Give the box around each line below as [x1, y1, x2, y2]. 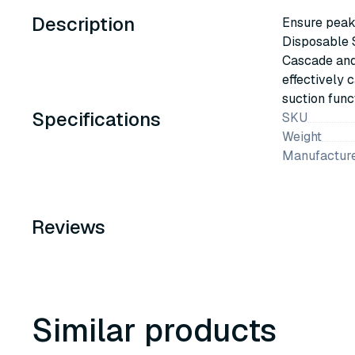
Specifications [32, 107, 161, 132]
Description [32, 12, 135, 36]
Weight [282, 128, 322, 145]
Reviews [32, 215, 105, 239]
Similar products [32, 310, 277, 351]
